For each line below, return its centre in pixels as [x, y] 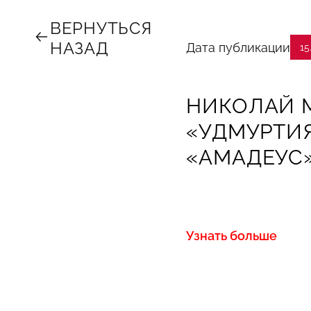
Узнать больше [232, 236]
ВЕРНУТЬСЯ [101, 28]
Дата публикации [238, 47]
